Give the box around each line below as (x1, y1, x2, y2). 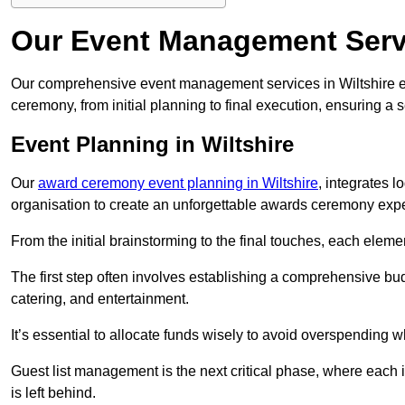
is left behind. (11, 385, 96, 401)
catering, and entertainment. (11, 291, 189, 307)
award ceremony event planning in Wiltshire (38, 175, 318, 192)
